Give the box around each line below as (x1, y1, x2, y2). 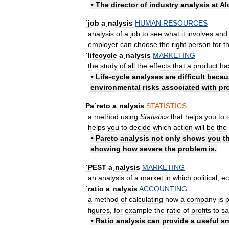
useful (197, 216, 219, 225)
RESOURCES (163, 18, 208, 27)
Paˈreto (85, 101, 110, 110)
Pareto (96, 133, 118, 142)
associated (162, 83, 200, 91)
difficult (178, 72, 205, 81)
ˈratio (85, 184, 104, 193)
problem (178, 144, 207, 153)
